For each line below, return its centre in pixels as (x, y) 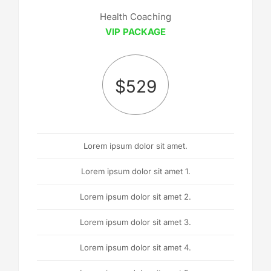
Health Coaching (135, 16)
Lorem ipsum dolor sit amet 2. (135, 196)
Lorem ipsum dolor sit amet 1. (135, 171)
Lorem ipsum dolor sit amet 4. (135, 247)
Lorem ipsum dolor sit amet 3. (135, 222)
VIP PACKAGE (135, 31)
